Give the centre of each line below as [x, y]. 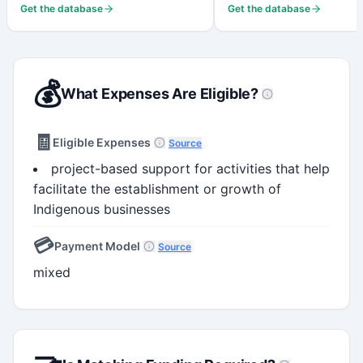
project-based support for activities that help [190, 168]
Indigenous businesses [102, 209]
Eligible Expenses [102, 142]
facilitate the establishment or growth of [157, 188]
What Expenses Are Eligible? [159, 93]
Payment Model [97, 246]
